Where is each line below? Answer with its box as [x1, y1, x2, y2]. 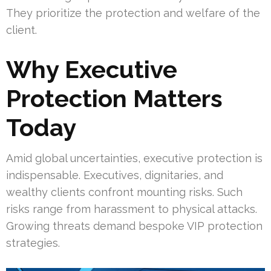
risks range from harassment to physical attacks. [6, 202, 257, 215]
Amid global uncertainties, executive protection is [6, 151, 263, 165]
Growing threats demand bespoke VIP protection [6, 219, 263, 232]
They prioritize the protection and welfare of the [6, 6, 260, 19]
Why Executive [6, 54, 177, 83]
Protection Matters [6, 83, 223, 113]
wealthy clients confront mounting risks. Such [6, 185, 243, 198]
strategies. [6, 236, 60, 249]
